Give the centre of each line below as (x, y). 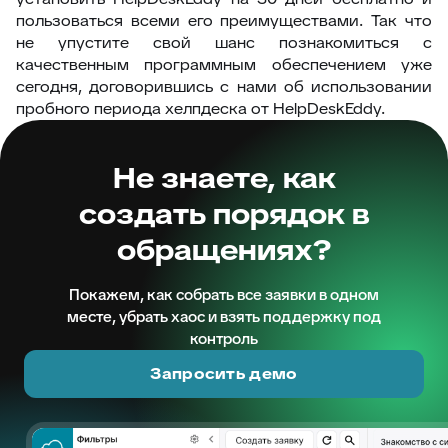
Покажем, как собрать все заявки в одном (224, 294)
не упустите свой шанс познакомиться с (224, 42)
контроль (224, 338)
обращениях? (224, 250)
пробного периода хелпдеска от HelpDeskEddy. (200, 108)
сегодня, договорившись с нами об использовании (224, 86)
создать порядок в (224, 214)
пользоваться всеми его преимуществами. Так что (224, 20)
